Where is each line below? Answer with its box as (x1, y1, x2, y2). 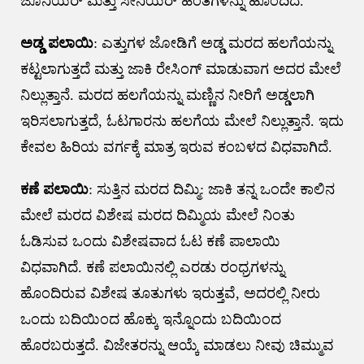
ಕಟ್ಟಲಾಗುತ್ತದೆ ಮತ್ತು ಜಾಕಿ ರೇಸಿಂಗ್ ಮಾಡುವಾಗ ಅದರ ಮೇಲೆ (19, 61, 341, 78)
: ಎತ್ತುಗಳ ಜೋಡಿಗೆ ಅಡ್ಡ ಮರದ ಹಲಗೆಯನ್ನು (93, 35, 332, 52)
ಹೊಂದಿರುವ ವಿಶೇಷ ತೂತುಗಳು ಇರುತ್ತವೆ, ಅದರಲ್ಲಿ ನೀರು (19, 285, 320, 302)
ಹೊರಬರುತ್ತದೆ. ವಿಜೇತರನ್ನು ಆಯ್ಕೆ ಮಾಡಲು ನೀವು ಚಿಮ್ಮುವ (19, 337, 334, 354)
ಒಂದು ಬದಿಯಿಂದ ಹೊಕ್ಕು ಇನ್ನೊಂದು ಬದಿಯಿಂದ (19, 311, 281, 328)
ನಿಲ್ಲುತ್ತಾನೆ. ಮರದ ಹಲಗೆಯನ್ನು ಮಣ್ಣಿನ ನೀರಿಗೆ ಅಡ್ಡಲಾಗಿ (19, 87, 314, 104)
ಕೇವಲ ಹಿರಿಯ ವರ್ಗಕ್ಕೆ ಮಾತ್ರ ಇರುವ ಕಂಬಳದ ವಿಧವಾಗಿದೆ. (19, 139, 332, 156)
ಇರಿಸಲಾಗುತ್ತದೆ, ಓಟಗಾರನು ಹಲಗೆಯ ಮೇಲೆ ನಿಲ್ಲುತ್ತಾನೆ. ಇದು (19, 113, 344, 130)
